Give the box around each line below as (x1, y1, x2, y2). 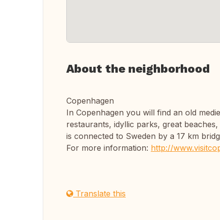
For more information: (66, 143, 151, 153)
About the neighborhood (66, 62, 210, 76)
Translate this (73, 189, 126, 198)
